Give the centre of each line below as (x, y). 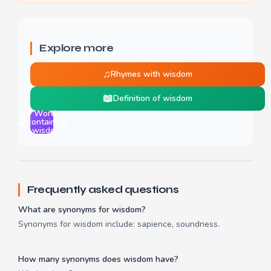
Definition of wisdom (153, 99)
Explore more (76, 48)
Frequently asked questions (103, 190)
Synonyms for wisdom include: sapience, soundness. (119, 224)
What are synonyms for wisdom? (82, 210)
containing (47, 122)
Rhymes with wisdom (152, 74)
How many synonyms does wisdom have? (98, 260)
